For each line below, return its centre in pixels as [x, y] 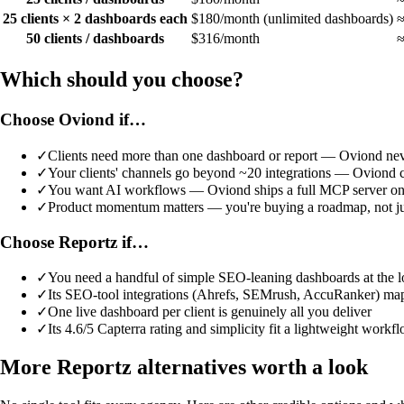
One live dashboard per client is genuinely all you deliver [210, 312]
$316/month [225, 39]
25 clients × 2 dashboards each [95, 19]
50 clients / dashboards [95, 39]
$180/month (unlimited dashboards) [292, 19]
